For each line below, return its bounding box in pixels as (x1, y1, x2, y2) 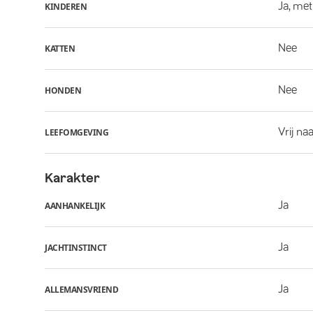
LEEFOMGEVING (45, 126, 108, 138)
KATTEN (45, 42, 75, 54)
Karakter (45, 170, 100, 185)
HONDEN (45, 84, 81, 96)
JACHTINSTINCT (45, 241, 107, 254)
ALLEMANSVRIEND (45, 283, 118, 296)
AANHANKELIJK (45, 199, 105, 212)
